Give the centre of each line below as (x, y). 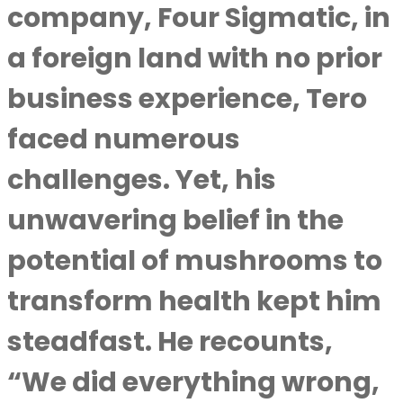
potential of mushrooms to (195, 261)
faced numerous (124, 139)
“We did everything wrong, (193, 382)
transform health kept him (194, 301)
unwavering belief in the (175, 220)
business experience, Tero (187, 99)
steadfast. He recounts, (170, 342)
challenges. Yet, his (142, 180)
